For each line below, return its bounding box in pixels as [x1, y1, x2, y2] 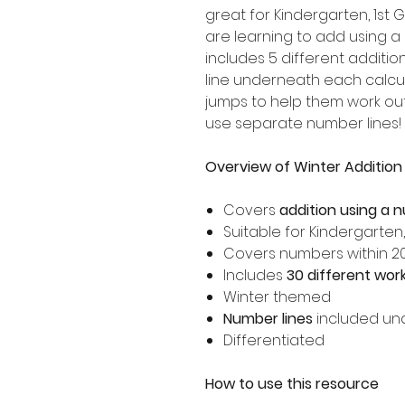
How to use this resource [205, 372, 379, 394]
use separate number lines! [205, 112, 401, 134]
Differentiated [223, 329, 325, 351]
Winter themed [223, 286, 331, 307]
